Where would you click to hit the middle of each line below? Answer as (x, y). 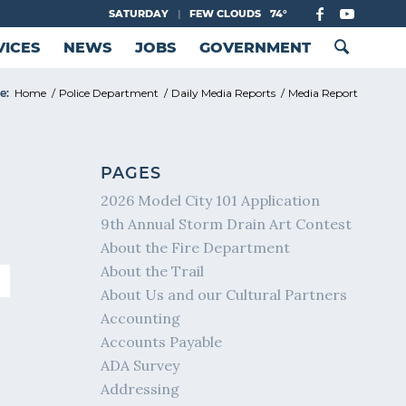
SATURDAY (139, 14)
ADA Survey (140, 365)
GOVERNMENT (255, 48)
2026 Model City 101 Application (211, 200)
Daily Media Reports (223, 93)
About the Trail (153, 271)
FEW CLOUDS (225, 14)
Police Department (109, 93)
